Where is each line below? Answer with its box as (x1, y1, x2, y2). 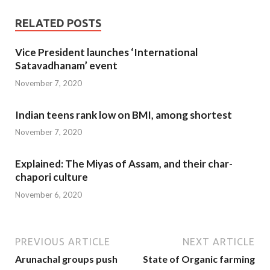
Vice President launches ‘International (15, 46, 198, 59)
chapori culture (15, 171, 88, 184)
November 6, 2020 (15, 189, 82, 199)
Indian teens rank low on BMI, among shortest (15, 108, 232, 121)
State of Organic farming (143, 253, 255, 265)
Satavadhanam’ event (15, 59, 118, 72)
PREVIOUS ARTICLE (15, 236, 110, 247)
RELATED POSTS (15, 17, 101, 30)
